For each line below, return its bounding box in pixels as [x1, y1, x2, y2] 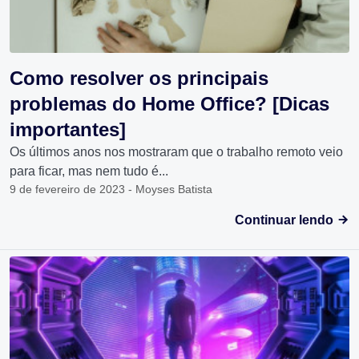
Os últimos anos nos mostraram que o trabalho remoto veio [10, 145, 343, 159]
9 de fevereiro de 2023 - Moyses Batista [10, 183, 212, 196]
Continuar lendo [235, 213, 337, 228]
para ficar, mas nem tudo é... [10, 164, 168, 179]
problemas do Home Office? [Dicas [10, 93, 329, 115]
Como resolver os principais [10, 67, 268, 90]
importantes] [10, 119, 126, 141]
